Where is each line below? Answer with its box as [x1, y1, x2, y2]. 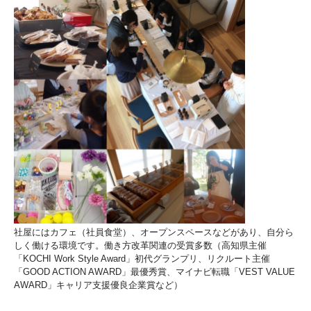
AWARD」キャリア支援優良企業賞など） [14, 280, 183, 291]
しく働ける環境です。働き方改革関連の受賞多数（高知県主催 [14, 240, 267, 251]
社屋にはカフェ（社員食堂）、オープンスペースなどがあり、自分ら [14, 227, 294, 238]
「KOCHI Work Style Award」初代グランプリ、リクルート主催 [14, 253, 270, 264]
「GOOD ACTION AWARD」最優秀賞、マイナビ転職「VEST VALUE [14, 267, 295, 278]
